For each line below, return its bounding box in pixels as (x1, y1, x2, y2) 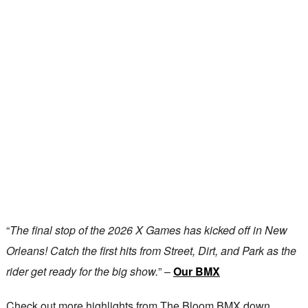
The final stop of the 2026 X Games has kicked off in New (9, 221, 287, 238)
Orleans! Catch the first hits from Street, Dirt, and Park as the (5, 242, 296, 258)
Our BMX (173, 263, 220, 279)
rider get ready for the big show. (5, 263, 158, 279)
